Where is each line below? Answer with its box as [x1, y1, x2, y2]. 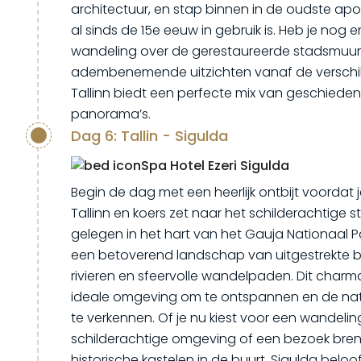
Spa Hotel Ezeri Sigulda [141, 156, 289, 175]
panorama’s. [71, 105, 151, 123]
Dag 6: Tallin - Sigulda [71, 126, 228, 146]
